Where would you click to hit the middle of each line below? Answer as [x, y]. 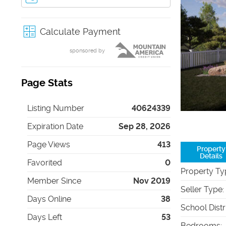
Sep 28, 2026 [145, 126]
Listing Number [56, 108]
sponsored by [87, 51]
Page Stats [47, 83]
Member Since [54, 181]
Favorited [45, 163]
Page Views [49, 145]
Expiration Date [55, 126]
